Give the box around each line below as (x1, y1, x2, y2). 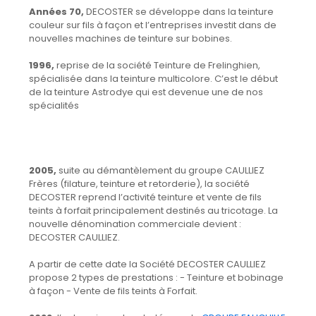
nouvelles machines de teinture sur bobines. (28, 31, 232, 45)
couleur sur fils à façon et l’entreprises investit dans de (28, 18, 276, 32)
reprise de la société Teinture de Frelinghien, (54, 58, 260, 72)
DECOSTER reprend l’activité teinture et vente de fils (28, 190, 262, 204)
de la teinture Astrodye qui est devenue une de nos (28, 85, 263, 99)
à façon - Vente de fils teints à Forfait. (28, 284, 197, 298)
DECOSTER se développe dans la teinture (85, 4, 274, 18)
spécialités (28, 98, 79, 112)
